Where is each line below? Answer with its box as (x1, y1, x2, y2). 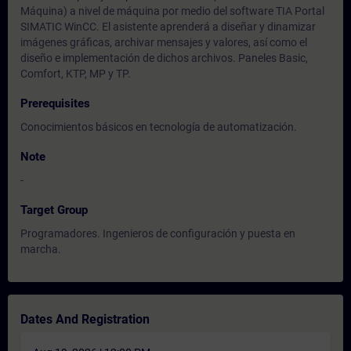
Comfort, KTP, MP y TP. (20, 67, 131, 80)
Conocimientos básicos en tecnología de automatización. (20, 121, 297, 133)
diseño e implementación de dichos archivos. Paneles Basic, (20, 52, 308, 64)
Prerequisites (20, 96, 90, 110)
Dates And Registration (20, 312, 150, 327)
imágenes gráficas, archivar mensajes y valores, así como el (20, 36, 307, 49)
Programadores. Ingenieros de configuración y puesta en (20, 227, 295, 240)
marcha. (20, 243, 61, 255)
